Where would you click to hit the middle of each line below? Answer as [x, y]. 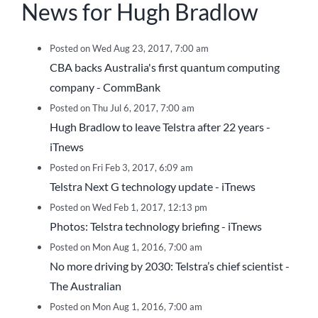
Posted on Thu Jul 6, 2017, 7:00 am [122, 108]
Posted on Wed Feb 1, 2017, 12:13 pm [128, 208]
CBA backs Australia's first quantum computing [165, 67]
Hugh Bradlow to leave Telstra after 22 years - [160, 127]
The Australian [86, 286]
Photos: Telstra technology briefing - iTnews [156, 226]
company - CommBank [105, 87]
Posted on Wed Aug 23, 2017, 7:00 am [129, 49]
